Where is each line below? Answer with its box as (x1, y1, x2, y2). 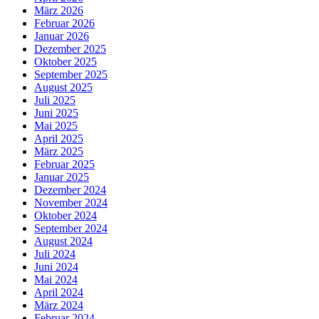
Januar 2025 (34, 170, 89, 183)
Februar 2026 (34, 16, 95, 29)
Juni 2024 (34, 260, 78, 273)
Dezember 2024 (34, 183, 106, 196)
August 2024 (34, 234, 93, 247)
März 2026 (34, 4, 83, 16)
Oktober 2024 (34, 209, 97, 221)
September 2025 (34, 68, 108, 80)
